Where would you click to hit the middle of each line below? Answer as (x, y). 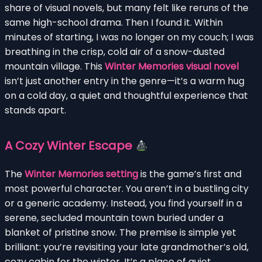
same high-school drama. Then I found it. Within (114, 22)
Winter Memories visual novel (172, 66)
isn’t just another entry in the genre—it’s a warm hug (125, 81)
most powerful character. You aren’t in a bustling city (127, 188)
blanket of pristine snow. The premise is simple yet (120, 232)
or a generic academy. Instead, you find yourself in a (123, 203)
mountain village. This (55, 66)
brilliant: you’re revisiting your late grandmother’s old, (127, 247)
